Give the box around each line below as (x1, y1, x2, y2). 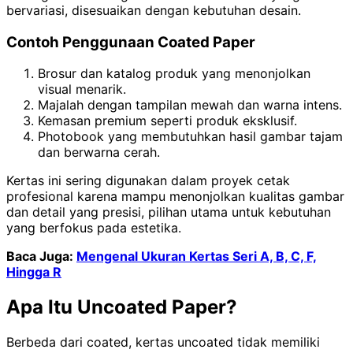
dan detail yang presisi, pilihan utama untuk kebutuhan (6, 204, 331, 221)
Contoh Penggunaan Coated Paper (6, 32, 255, 51)
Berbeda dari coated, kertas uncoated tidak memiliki (6, 334, 320, 351)
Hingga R (6, 264, 61, 281)
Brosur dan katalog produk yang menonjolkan (38, 65, 310, 82)
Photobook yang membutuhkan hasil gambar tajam (38, 128, 343, 145)
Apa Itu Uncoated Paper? (6, 295, 237, 319)
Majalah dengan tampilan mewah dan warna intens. (38, 97, 342, 113)
